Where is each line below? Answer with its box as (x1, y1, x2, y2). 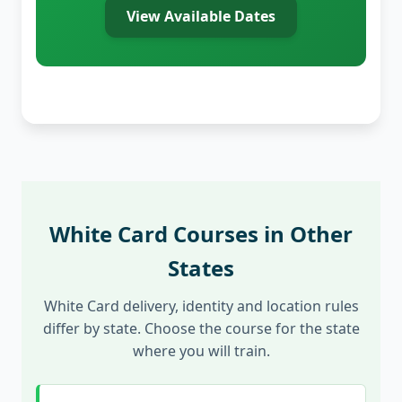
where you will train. (132, 340, 270, 361)
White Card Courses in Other (49, 219, 353, 249)
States (168, 253, 234, 284)
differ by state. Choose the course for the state (42, 318, 360, 338)
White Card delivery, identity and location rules (43, 295, 359, 316)
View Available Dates (127, 6, 275, 27)
